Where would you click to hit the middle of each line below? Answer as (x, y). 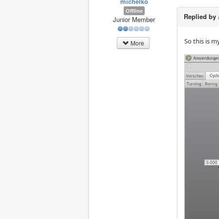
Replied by (201, 16)
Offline (134, 10)
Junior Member (134, 19)
